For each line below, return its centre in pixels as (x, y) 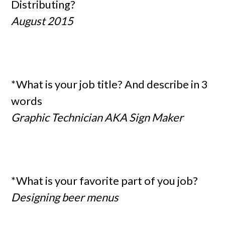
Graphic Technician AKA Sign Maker (97, 117)
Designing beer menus (65, 197)
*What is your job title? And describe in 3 (110, 84)
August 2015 (42, 21)
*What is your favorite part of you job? (105, 181)
